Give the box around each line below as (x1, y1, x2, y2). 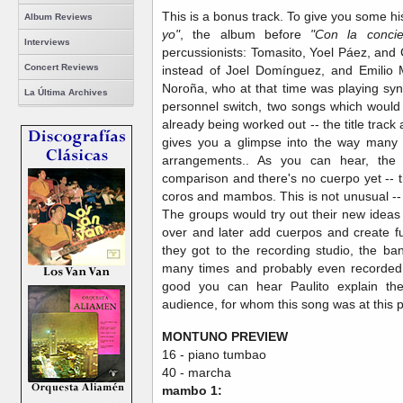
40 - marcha (162, 364, 231, 380)
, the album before (180, 26, 311, 41)
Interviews (24, 37, 70, 47)
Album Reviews (24, 12, 93, 22)
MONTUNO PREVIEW (162, 328, 288, 344)
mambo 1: (162, 382, 222, 398)
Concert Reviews (24, 62, 99, 72)
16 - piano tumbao (162, 346, 266, 362)
